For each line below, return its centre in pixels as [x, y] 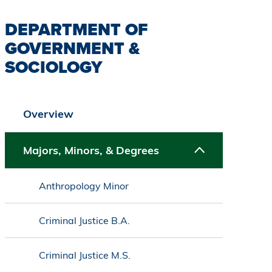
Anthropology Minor [83, 186]
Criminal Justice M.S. [84, 255]
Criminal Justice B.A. [84, 221]
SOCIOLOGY [53, 67]
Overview [48, 114]
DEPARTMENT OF [76, 30]
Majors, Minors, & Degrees [91, 151]
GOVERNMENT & [72, 49]
